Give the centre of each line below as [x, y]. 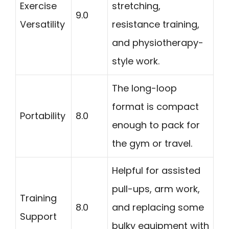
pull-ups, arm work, [156, 189]
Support [38, 216]
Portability [43, 116]
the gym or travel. [152, 143]
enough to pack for [156, 125]
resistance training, [156, 24]
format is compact [155, 106]
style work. [136, 61]
